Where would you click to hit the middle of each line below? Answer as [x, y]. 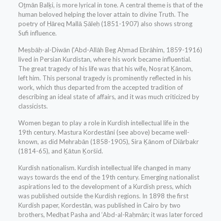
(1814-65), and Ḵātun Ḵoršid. [60, 151]
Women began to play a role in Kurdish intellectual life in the [103, 123]
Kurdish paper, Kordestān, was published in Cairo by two [99, 205]
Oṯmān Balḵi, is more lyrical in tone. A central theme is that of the [110, 5]
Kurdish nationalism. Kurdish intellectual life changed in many [104, 168]
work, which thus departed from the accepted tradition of [100, 88]
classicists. [33, 106]
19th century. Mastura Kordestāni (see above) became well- [104, 132]
